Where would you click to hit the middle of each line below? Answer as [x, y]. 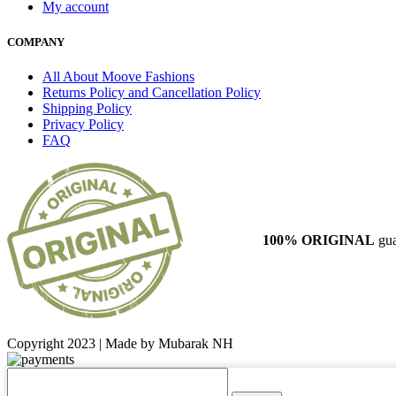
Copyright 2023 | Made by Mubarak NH [120, 343]
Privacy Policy [83, 124]
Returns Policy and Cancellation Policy [152, 92]
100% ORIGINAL [321, 240]
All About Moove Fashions [118, 76]
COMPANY [36, 42]
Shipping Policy [87, 108]
